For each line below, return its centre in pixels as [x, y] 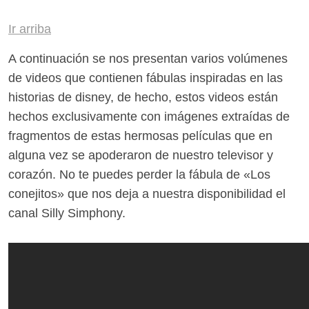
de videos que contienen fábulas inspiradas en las [146, 78]
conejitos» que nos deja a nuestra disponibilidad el [147, 194]
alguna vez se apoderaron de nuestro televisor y [141, 156]
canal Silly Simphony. [67, 213]
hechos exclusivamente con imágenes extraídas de [149, 117]
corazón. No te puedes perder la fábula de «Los [139, 175]
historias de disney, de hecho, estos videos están [143, 98]
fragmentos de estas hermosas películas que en [140, 136]
